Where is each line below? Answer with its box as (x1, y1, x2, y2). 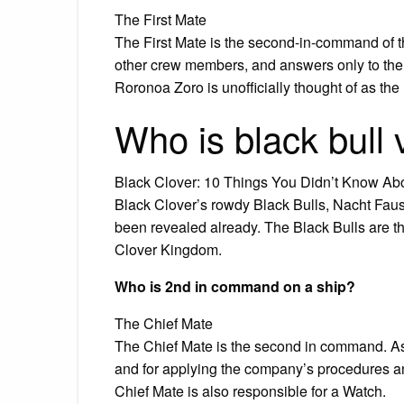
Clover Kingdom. (115, 238, 222, 260)
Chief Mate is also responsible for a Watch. (115, 380, 386, 401)
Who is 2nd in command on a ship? (115, 275, 355, 297)
